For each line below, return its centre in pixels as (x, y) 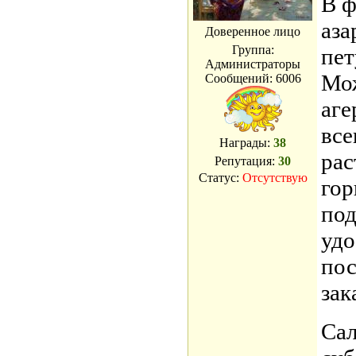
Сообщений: (240, 78)
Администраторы (253, 64)
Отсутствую (275, 178)
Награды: (246, 143)
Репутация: (246, 161)
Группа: (253, 50)
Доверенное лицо (253, 31)
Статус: (220, 178)
